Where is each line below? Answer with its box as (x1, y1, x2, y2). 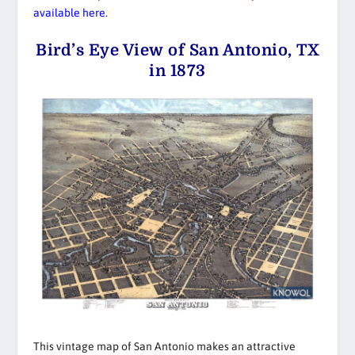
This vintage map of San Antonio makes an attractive (33, 339, 296, 353)
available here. (33, 6, 109, 20)
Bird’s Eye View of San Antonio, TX (36, 40, 319, 59)
